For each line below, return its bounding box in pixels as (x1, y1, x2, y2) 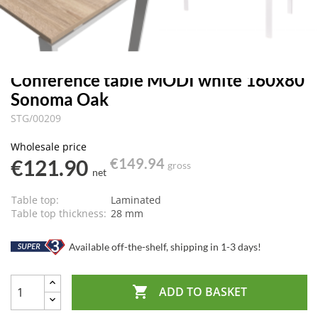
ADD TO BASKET (158, 284, 247, 300)
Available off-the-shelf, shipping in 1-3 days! (67, 240, 261, 253)
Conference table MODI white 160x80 (11, 70, 305, 90)
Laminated (111, 193, 161, 207)
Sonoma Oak (11, 89, 109, 109)
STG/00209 (11, 111, 61, 125)
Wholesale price (11, 140, 87, 153)
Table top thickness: (11, 207, 106, 220)
